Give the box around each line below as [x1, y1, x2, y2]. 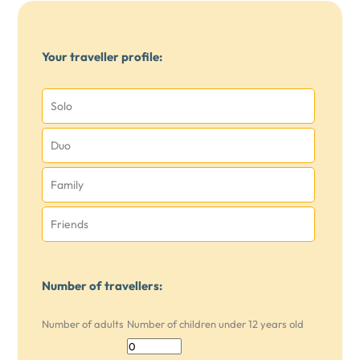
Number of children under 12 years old [126, 317, 304, 330]
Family [51, 178, 84, 192]
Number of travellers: [42, 278, 163, 293]
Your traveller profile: [42, 49, 163, 64]
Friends [51, 217, 89, 231]
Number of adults [42, 317, 125, 330]
